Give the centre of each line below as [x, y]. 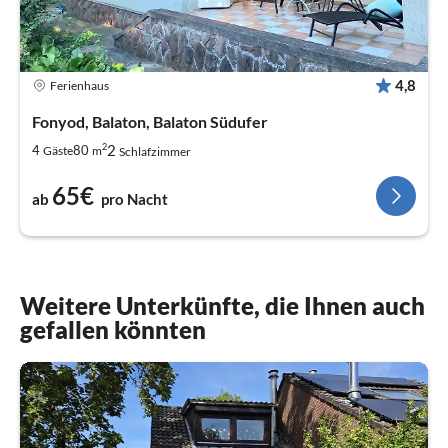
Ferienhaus [79, 85]
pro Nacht [134, 199]
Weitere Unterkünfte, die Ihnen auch [222, 306]
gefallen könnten [113, 330]
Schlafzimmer [155, 152]
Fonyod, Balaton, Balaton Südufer [150, 122]
